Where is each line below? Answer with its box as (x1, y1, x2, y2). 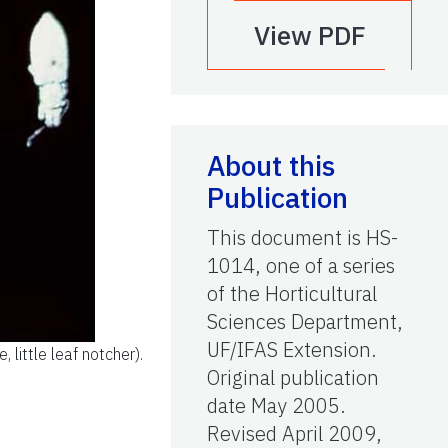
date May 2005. (207, 391, 346, 419)
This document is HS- (207, 223, 398, 251)
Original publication (207, 363, 379, 391)
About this (207, 146, 335, 184)
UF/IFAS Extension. (207, 335, 377, 363)
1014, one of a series (207, 251, 395, 279)
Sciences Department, (207, 307, 403, 335)
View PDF (253, 17, 366, 52)
